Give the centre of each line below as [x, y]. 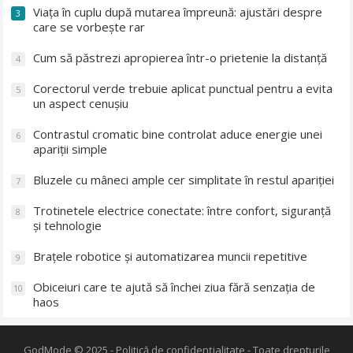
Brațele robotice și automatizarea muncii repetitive [171, 256]
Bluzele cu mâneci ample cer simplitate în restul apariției [184, 179]
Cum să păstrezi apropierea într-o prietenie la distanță [180, 57]
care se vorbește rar [89, 26]
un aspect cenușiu [81, 103]
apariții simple [71, 149]
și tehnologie [68, 225]
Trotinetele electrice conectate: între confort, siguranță [182, 210]
